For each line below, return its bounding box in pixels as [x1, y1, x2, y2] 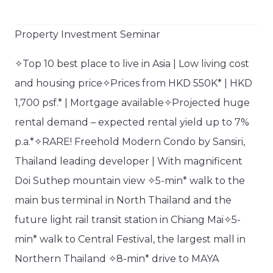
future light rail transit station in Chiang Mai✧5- [15, 214, 241, 226]
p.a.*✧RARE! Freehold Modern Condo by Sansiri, [15, 136, 245, 148]
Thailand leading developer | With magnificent [15, 155, 243, 168]
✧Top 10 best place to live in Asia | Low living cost [15, 58, 249, 70]
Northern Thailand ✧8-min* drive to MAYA [15, 253, 219, 265]
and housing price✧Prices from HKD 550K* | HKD [15, 77, 252, 90]
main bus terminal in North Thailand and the [15, 194, 232, 207]
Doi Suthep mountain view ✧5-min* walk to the [15, 175, 245, 187]
